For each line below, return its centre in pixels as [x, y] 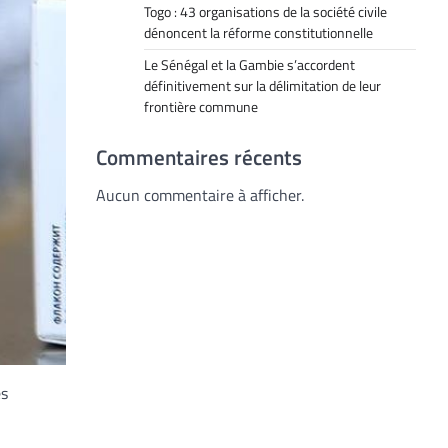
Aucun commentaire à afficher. [200, 195]
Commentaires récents [199, 157]
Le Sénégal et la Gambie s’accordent [249, 65]
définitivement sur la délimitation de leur [262, 86]
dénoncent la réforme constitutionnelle [258, 33]
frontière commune [201, 107]
